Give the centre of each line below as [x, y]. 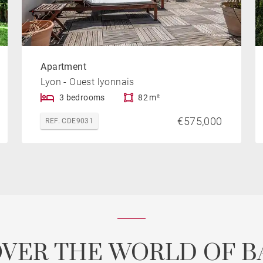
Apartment [63, 67]
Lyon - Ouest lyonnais [87, 82]
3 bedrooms [82, 98]
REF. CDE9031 [70, 121]
